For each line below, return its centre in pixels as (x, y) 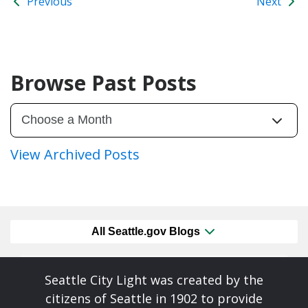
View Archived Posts (75, 155)
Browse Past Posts (103, 82)
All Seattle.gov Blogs (147, 232)
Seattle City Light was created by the (154, 280)
